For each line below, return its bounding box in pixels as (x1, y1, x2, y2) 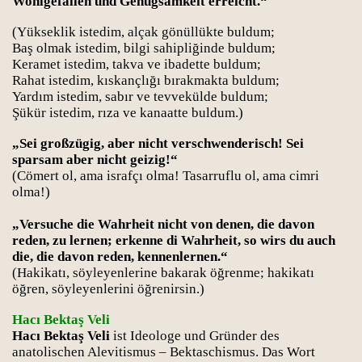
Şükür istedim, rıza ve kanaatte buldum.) (12, 105, 243, 120)
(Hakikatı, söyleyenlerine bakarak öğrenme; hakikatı (12, 265, 314, 280)
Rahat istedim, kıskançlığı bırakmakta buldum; (12, 73, 280, 88)
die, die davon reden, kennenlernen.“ (12, 249, 228, 264)
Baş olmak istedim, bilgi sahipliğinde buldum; (12, 40, 276, 56)
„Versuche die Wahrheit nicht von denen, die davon (12, 217, 314, 232)
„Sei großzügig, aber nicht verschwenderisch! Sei (12, 136, 304, 151)
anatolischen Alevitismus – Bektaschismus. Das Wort (12, 344, 315, 360)
